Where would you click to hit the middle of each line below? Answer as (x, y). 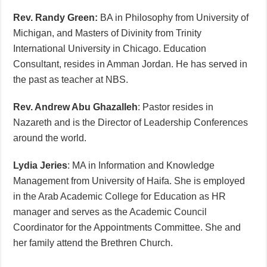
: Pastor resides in (176, 107)
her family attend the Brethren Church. (93, 243)
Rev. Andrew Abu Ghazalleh (76, 107)
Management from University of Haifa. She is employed (129, 181)
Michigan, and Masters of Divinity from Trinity (108, 33)
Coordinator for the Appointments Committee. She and (127, 227)
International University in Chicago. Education (110, 48)
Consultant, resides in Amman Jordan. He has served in (131, 64)
